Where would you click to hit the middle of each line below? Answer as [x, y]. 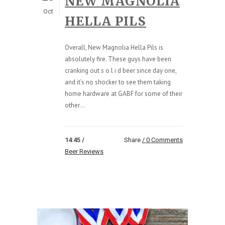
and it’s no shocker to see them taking [118, 82]
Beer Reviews [84, 151]
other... [75, 105]
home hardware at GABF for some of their [124, 93]
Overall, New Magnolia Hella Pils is [114, 47]
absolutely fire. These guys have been [118, 59]
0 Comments [164, 140]
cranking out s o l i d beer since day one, [121, 70]
